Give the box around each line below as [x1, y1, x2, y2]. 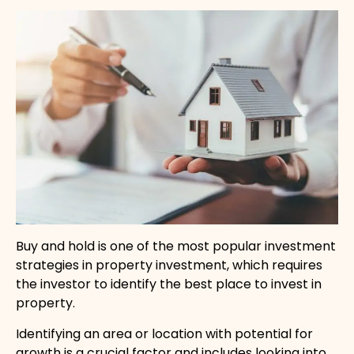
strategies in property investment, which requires [16, 256, 322, 275]
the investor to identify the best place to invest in [16, 275, 322, 294]
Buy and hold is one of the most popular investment [16, 237, 336, 256]
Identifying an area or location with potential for [16, 324, 313, 343]
